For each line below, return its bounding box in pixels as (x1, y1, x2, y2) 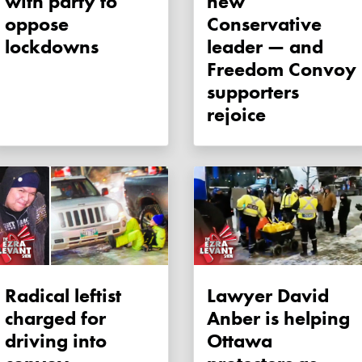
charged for (5, 305, 106, 331)
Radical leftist (5, 283, 121, 309)
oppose (5, 11, 69, 37)
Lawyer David (207, 283, 329, 309)
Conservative (207, 11, 322, 37)
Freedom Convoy (207, 57, 356, 82)
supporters (207, 79, 299, 105)
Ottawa (207, 328, 272, 354)
